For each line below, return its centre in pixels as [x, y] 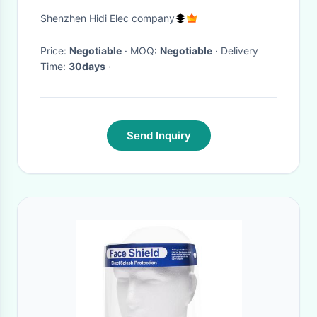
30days [87, 66]
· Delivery [217, 51]
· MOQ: [145, 51]
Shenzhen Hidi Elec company [108, 18]
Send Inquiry [158, 136]
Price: [55, 51]
